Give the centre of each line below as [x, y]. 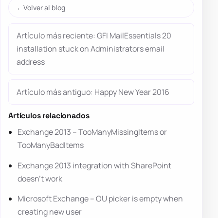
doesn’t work [40, 178]
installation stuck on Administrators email [91, 48]
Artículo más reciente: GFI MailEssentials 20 [94, 35]
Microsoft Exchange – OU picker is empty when [100, 198]
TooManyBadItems [51, 145]
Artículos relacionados [49, 115]
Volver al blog [44, 7]
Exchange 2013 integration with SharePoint [95, 165]
